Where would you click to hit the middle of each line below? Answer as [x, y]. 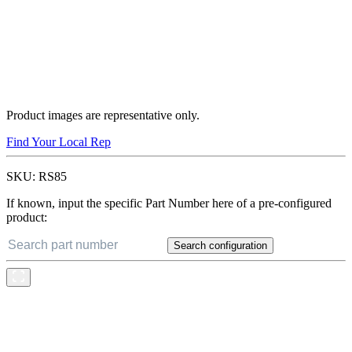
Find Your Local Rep [59, 142]
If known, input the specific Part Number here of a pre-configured [169, 203]
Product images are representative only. [103, 115]
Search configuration [220, 246]
